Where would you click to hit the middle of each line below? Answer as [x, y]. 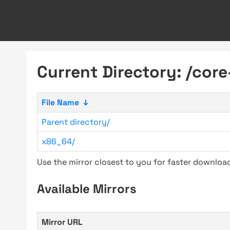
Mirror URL [62, 222]
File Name [60, 102]
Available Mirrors [87, 189]
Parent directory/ [76, 122]
